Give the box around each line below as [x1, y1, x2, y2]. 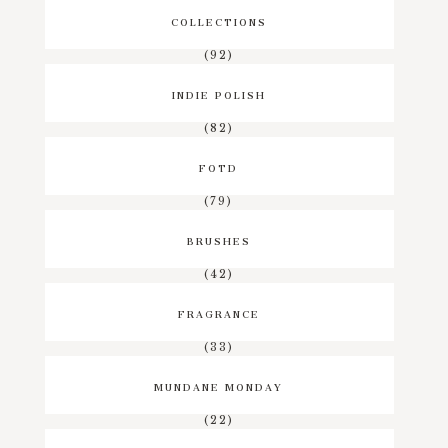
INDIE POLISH [171, 81, 266, 106]
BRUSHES [186, 227, 251, 252]
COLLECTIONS [170, 8, 267, 33]
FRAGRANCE [177, 300, 260, 325]
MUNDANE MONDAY [154, 373, 284, 398]
